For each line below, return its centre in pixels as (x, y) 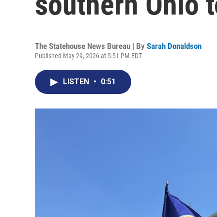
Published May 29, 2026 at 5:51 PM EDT (88, 56)
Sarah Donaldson (174, 46)
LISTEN (77, 82)
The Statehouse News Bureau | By (91, 46)
